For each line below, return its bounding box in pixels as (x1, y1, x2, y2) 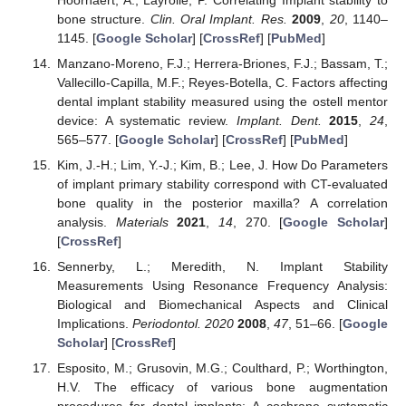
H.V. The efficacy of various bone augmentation (56, 380, 388, 395)
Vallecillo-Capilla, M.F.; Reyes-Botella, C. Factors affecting (56, 75, 388, 91)
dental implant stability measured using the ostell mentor (56, 94, 388, 110)
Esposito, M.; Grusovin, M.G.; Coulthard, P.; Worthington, (56, 361, 388, 376)
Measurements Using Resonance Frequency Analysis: (56, 278, 388, 294)
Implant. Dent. (236, 113, 322, 129)
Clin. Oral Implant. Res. (150, 11, 287, 26)
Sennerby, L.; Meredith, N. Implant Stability (56, 259, 388, 275)
